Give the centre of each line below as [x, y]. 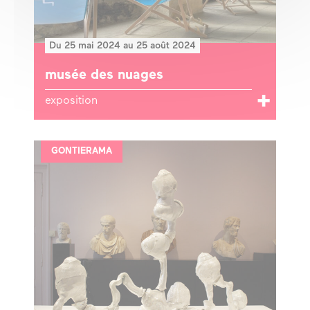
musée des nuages [104, 75]
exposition [71, 101]
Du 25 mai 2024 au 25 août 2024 [122, 46]
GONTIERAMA [82, 151]
